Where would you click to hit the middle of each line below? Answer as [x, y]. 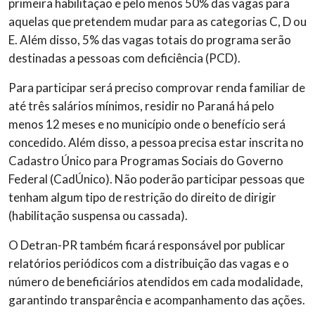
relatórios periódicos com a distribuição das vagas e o [149, 264]
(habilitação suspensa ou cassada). [98, 216]
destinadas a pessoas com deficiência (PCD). [124, 58]
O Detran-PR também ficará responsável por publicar [147, 245]
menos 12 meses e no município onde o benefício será [147, 124]
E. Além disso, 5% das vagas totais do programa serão [150, 40]
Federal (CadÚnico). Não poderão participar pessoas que [156, 179]
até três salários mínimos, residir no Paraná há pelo [141, 106]
